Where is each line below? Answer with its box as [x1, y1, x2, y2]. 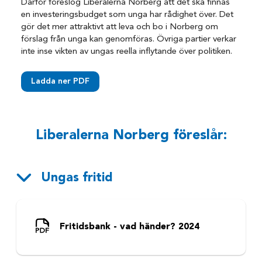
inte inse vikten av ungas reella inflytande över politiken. [21, 47, 233, 56]
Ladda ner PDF [31, 77, 90, 85]
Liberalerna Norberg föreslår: [35, 128, 227, 143]
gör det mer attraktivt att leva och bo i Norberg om [21, 22, 219, 32]
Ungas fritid [40, 172, 113, 185]
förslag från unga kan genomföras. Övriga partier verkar [21, 35, 237, 44]
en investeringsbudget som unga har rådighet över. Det [21, 10, 234, 19]
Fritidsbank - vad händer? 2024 [59, 222, 199, 232]
